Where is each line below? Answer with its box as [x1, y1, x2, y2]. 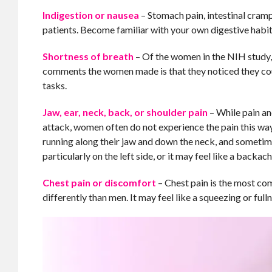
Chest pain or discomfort [42, 177, 157, 188]
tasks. [42, 80, 67, 91]
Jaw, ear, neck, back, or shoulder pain [42, 106, 208, 118]
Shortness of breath [42, 50, 134, 62]
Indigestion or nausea [42, 9, 140, 21]
